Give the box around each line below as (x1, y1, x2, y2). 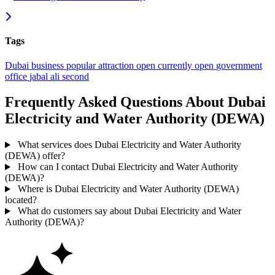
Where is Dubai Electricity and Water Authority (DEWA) (15, 184, 239, 195)
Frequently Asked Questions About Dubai (5, 94, 266, 110)
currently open (158, 60, 216, 71)
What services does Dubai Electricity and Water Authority (15, 139, 241, 150)
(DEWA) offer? (5, 150, 65, 161)
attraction (98, 60, 136, 71)
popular (66, 60, 98, 71)
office (5, 71, 29, 82)
